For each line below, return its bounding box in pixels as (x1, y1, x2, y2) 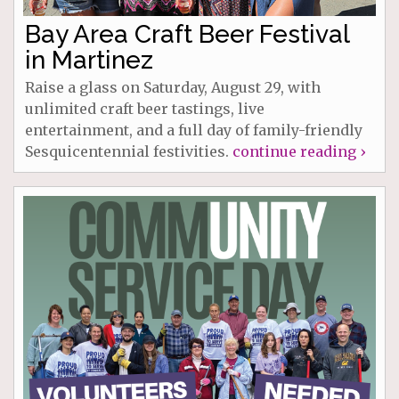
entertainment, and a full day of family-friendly (25, 121, 362, 140)
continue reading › (232, 142, 365, 161)
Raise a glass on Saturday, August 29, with (25, 78, 321, 97)
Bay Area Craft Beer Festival (25, 20, 349, 50)
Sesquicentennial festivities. (25, 142, 232, 161)
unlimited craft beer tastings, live (25, 100, 265, 118)
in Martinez (25, 45, 153, 76)
